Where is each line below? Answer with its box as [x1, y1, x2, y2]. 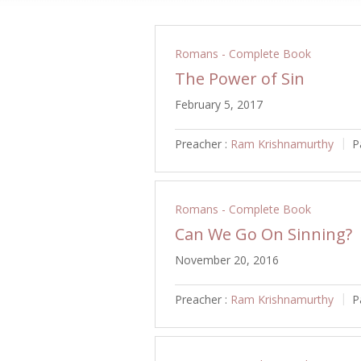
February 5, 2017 [175, 97, 263, 112]
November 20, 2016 [175, 251, 279, 268]
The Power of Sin [175, 68, 305, 89]
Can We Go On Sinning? [175, 222, 352, 245]
